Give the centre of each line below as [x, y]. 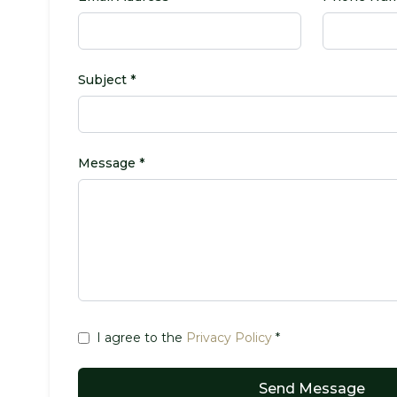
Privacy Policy [229, 338]
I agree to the [141, 338]
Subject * [107, 80]
